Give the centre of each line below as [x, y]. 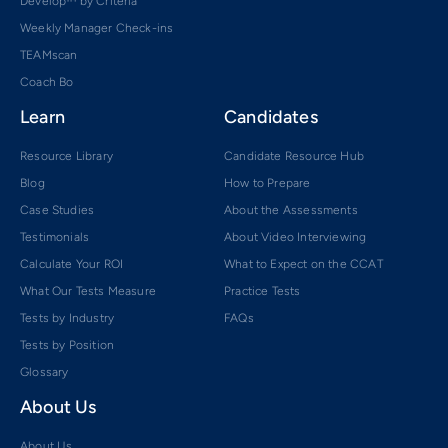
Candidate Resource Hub [294, 156]
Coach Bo [47, 82]
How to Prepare [267, 183]
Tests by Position [67, 345]
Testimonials [55, 237]
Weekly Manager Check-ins [97, 28]
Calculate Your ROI [72, 264]
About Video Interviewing [295, 237]
